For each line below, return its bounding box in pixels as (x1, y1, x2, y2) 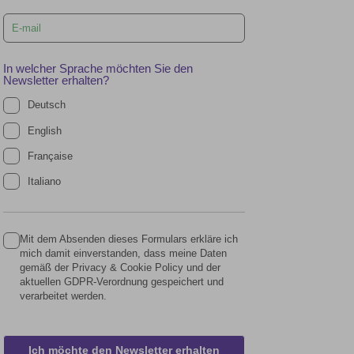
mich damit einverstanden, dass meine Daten (20, 247, 228, 259)
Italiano (28, 175, 62, 187)
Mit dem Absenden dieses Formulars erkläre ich (20, 232, 239, 245)
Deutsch (28, 99, 66, 111)
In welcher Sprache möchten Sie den (3, 62, 194, 76)
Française (28, 149, 73, 162)
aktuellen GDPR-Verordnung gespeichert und (20, 275, 224, 288)
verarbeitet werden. (20, 289, 107, 302)
